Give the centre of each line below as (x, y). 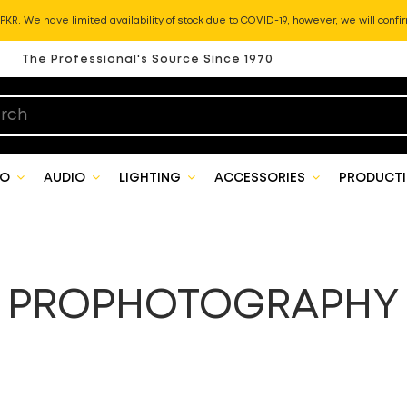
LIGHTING (152, 178)
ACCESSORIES (262, 178)
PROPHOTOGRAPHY (203, 307)
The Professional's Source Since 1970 (148, 60)
